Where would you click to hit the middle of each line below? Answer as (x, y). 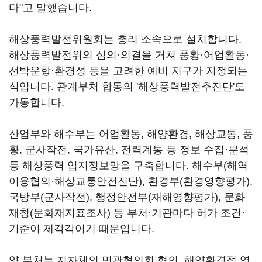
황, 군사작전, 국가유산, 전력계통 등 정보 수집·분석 (129, 150)
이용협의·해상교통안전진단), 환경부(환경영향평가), (131, 181)
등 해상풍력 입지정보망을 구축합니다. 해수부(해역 (128, 166)
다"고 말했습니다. (50, 8)
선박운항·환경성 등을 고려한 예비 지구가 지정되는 (128, 71)
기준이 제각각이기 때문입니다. (82, 229)
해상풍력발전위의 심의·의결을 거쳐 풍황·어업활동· (129, 55)
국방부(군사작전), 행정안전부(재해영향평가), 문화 (127, 197)
